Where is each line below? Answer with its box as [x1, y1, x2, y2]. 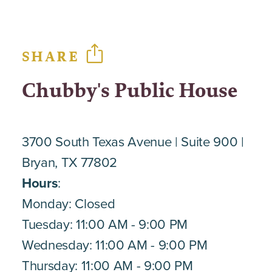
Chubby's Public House [22, 77, 237, 104]
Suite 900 [181, 132, 238, 151]
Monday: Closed [22, 194, 115, 213]
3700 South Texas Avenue [22, 132, 172, 151]
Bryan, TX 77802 [22, 152, 118, 172]
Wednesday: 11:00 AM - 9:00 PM [22, 235, 208, 254]
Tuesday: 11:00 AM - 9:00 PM [22, 214, 188, 234]
